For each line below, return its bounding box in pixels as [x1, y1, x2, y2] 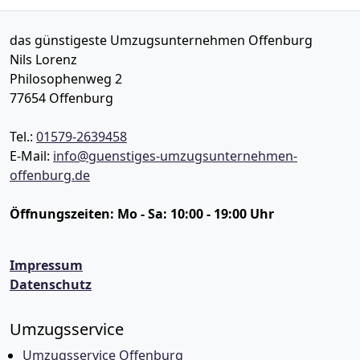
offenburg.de [10, 166, 90, 184]
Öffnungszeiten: [10, 205, 117, 223]
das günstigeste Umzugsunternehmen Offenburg [10, 31, 313, 49]
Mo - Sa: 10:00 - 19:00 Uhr [117, 205, 274, 223]
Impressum [10, 256, 83, 274]
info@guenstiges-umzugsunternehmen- [53, 147, 297, 165]
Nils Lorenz [10, 51, 77, 68]
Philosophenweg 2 [10, 70, 122, 88]
